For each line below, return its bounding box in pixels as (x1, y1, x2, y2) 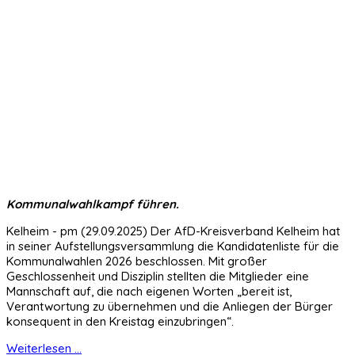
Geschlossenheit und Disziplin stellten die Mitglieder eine (6, 268, 309, 284)
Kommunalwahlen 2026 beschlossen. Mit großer (6, 253, 267, 269)
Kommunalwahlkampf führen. (6, 196, 179, 212)
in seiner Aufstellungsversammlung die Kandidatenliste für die (6, 238, 339, 254)
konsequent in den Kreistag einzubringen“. (6, 313, 234, 329)
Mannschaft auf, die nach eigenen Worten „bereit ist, (6, 283, 292, 299)
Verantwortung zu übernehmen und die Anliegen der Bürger (6, 298, 333, 314)
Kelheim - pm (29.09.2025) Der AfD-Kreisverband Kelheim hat (6, 223, 340, 239)
